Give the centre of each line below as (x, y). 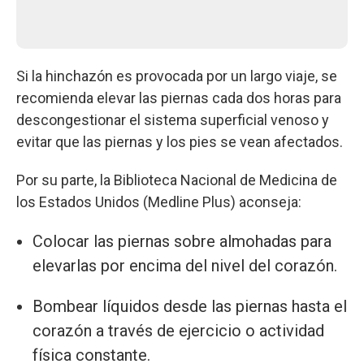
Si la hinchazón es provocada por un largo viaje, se (177, 76)
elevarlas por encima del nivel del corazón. (185, 265)
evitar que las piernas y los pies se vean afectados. (180, 141)
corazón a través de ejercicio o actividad (178, 330)
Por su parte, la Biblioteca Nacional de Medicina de (177, 180)
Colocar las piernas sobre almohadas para (182, 241)
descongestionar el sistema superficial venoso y (173, 119)
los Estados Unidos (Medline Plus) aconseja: (159, 201)
